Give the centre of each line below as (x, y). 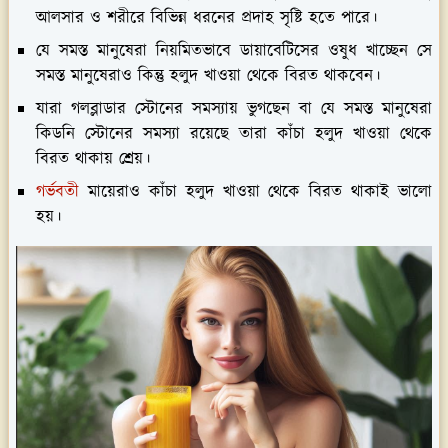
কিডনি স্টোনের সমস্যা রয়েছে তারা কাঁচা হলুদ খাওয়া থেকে (234, 133)
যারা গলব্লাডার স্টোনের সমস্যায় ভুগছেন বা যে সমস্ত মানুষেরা (234, 108)
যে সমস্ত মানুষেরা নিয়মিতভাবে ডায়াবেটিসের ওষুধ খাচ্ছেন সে (234, 50)
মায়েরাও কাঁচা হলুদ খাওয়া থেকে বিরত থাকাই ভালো (255, 191)
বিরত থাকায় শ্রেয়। (93, 158)
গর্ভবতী (57, 191)
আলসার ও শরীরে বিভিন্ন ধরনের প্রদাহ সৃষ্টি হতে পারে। (206, 17)
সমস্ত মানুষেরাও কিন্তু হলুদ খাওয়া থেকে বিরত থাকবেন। (208, 75)
